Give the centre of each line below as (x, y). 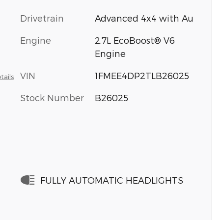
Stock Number (52, 97)
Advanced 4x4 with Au (144, 18)
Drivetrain (42, 18)
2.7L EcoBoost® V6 (135, 40)
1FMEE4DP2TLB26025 (142, 75)
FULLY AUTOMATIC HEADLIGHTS (112, 180)
